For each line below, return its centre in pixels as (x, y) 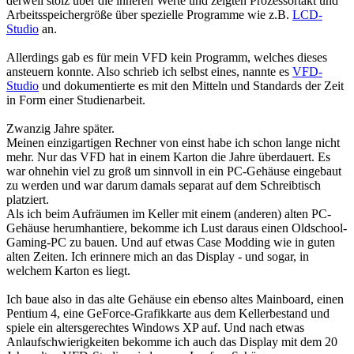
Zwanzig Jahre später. (60, 129)
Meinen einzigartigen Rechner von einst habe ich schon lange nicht (173, 143)
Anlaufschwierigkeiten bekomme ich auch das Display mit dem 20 (172, 342)
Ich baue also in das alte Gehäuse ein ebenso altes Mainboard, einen (175, 299)
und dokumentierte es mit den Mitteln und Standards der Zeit (191, 86)
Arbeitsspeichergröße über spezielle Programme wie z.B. (149, 15)
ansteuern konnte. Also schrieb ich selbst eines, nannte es (149, 72)
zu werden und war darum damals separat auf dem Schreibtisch (164, 186)
